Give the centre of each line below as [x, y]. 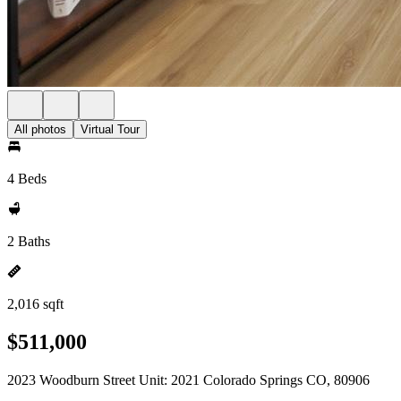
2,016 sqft [35, 304]
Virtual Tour [110, 129]
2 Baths [29, 241]
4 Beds [27, 179]
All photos [40, 129]
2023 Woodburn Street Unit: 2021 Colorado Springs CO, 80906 [188, 380]
